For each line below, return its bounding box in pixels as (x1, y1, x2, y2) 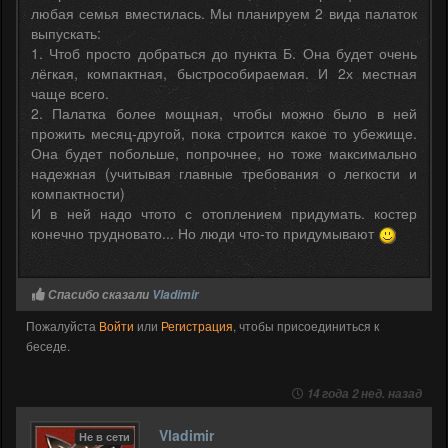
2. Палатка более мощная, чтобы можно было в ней (31, 102, 417, 123)
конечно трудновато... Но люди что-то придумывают (31, 222, 378, 243)
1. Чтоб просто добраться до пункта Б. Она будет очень (31, 42, 417, 63)
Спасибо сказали (48, 285, 152, 303)
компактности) (31, 182, 125, 203)
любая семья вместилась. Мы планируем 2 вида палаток (31, 2, 417, 23)
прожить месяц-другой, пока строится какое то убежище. (31, 122, 417, 143)
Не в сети (79, 428, 130, 444)
